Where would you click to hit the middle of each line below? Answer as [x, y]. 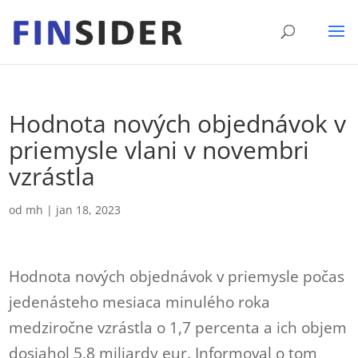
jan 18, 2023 [89, 210]
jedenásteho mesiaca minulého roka [140, 302]
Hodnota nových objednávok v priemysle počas [177, 276]
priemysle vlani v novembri [159, 150]
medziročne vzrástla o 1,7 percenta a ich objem [178, 328]
